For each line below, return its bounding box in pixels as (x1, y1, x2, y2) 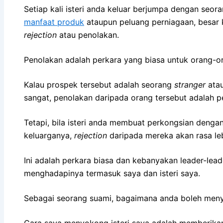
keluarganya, (24, 130, 74, 140)
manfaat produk (24, 16, 84, 27)
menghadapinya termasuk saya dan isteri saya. (24, 168, 200, 178)
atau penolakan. (57, 29, 119, 40)
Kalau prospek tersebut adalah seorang (24, 79, 174, 90)
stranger (174, 79, 206, 90)
